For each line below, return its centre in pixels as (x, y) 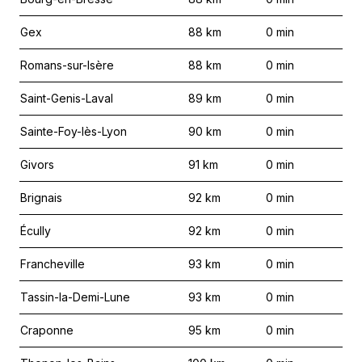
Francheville (53, 264)
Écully (36, 231)
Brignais (41, 198)
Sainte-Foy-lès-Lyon (74, 131)
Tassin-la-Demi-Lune (75, 297)
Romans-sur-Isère (67, 65)
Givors (37, 164)
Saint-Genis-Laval (67, 98)
